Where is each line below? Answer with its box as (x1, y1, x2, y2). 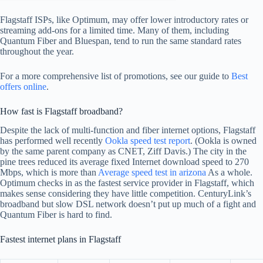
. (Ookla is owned (190, 136, 257, 146)
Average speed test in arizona (98, 167, 206, 178)
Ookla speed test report (105, 136, 190, 146)
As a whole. (206, 167, 252, 178)
